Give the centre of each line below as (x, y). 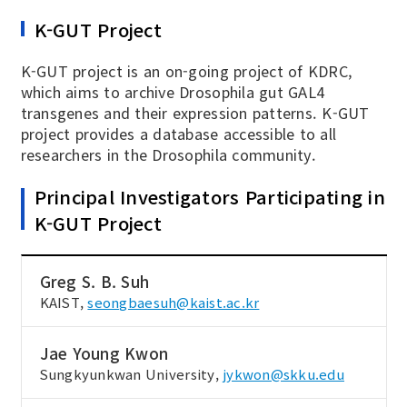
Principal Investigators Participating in (209, 197)
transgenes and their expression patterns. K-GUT (195, 112)
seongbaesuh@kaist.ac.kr (174, 303)
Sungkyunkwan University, (131, 373)
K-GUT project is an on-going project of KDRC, (187, 70)
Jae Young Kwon (104, 352)
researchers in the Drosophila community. (168, 154)
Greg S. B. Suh (94, 282)
